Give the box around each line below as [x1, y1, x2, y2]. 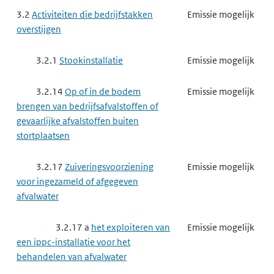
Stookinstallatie [59, 54, 123, 66]
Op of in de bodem [65, 86, 141, 97]
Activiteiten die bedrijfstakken [32, 9, 153, 20]
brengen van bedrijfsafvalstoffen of [17, 100, 158, 112]
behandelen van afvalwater [17, 251, 127, 262]
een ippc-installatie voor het [17, 236, 130, 248]
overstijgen [17, 23, 61, 35]
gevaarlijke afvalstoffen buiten [17, 115, 139, 127]
